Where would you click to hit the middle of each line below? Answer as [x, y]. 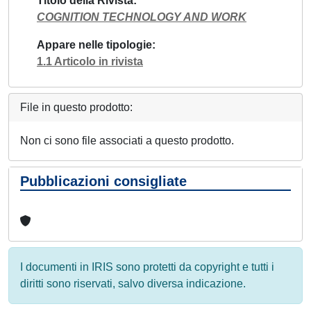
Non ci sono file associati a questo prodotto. [127, 140]
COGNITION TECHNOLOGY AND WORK [142, 17]
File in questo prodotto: [76, 107]
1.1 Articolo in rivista [90, 61]
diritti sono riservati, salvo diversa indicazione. [133, 283]
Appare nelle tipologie [94, 44]
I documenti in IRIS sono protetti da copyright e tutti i [147, 267]
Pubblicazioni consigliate [103, 181]
